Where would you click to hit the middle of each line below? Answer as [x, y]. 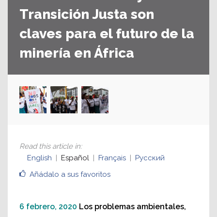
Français [112, 158]
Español [75, 158]
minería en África [77, 53]
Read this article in [50, 147]
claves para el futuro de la [107, 34]
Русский [150, 158]
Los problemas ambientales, [132, 207]
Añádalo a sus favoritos [70, 175]
